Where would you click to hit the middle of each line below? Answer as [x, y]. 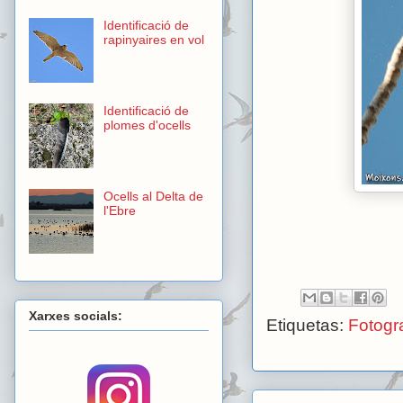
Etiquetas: [307, 326]
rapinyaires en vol [153, 40]
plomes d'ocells [147, 125]
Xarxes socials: [76, 315]
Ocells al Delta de [153, 197]
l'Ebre [119, 211]
